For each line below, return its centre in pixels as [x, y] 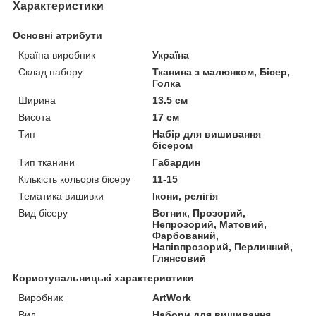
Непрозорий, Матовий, [210, 224]
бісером [173, 145]
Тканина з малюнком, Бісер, [221, 72]
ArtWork [172, 297]
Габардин [177, 162]
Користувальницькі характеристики [103, 278]
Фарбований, [186, 235]
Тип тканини [47, 162]
